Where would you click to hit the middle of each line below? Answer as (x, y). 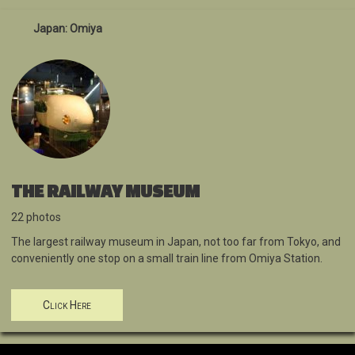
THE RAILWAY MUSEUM (105, 191)
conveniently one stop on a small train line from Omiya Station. (167, 259)
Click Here (67, 305)
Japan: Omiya (68, 29)
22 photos (36, 218)
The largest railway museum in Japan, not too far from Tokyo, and (176, 242)
